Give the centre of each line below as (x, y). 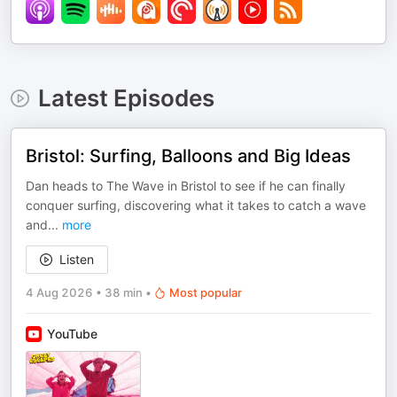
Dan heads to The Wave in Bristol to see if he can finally (186, 186)
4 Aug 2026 (59, 292)
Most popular (206, 292)
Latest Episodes (126, 98)
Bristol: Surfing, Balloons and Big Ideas (188, 156)
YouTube (72, 334)
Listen (77, 259)
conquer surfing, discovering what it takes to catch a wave (196, 205)
